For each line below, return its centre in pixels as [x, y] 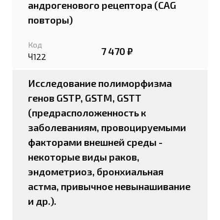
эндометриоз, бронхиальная [96, 171]
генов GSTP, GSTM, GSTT [85, 98]
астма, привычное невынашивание [109, 186]
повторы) [50, 20]
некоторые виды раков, [84, 157]
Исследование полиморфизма [100, 83]
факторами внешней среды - [95, 142]
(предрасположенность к [87, 112]
